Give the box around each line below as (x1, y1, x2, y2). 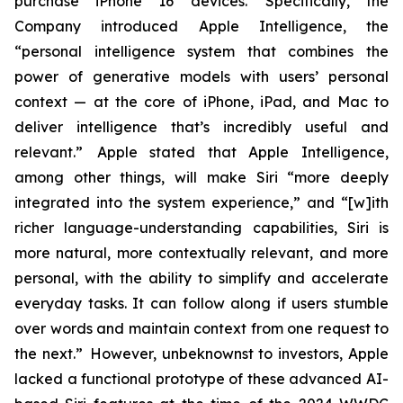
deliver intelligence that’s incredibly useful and (14, 118, 389, 136)
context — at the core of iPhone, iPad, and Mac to (14, 93, 389, 111)
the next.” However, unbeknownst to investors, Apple (14, 345, 389, 363)
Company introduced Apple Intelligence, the (14, 17, 389, 35)
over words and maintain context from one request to (14, 319, 389, 337)
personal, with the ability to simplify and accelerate (14, 269, 389, 287)
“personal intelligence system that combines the (14, 42, 389, 60)
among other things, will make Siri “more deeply (14, 168, 389, 186)
